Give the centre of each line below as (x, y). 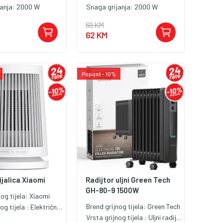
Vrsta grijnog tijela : (117, 218)
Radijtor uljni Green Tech (128, 180)
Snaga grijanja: (111, 6)
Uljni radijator (163, 218)
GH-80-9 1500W (112, 190)
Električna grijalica (44, 207)
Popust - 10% (99, 73)
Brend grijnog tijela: (117, 207)
